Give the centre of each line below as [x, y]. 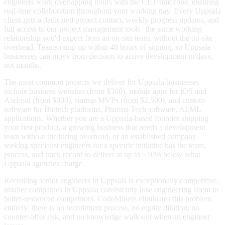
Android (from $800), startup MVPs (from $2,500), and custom [104, 100]
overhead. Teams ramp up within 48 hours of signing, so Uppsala [107, 47]
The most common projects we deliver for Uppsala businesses [102, 82]
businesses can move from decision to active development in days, [108, 56]
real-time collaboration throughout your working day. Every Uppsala [113, 11]
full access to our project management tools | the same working [103, 29]
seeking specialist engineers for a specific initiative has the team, [105, 146]
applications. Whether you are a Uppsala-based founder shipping [106, 119]
